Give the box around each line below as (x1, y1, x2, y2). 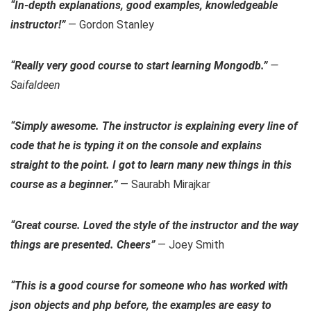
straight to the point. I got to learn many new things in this (10, 158, 292, 172)
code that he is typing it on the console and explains (10, 139, 262, 153)
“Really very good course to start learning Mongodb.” (10, 59, 270, 73)
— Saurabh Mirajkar (117, 178, 210, 192)
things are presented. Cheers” (10, 238, 158, 252)
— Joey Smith (158, 238, 224, 252)
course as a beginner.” (10, 178, 117, 192)
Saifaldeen (10, 78, 60, 92)
